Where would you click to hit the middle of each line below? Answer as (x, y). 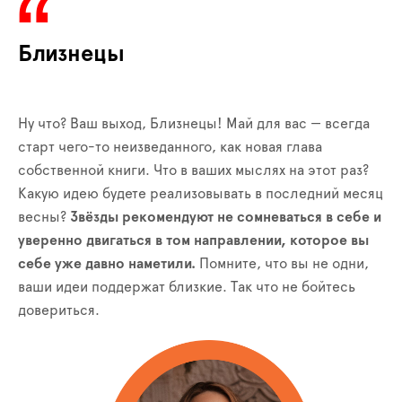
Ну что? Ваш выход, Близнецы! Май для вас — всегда (194, 124)
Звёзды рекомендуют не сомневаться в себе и (226, 217)
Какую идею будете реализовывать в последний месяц (201, 194)
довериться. (59, 310)
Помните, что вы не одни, (282, 264)
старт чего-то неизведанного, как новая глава (170, 147)
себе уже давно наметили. (107, 264)
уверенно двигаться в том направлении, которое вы (193, 240)
